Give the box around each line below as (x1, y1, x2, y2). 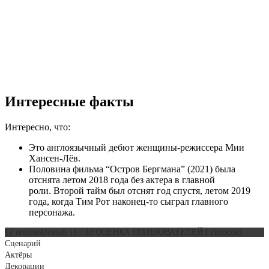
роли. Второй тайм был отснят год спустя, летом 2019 (29, 186, 250, 196)
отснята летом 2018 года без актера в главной (29, 175, 215, 186)
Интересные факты (5, 94, 134, 110)
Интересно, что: (5, 122, 70, 133)
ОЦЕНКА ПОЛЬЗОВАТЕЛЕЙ (95, 228, 203, 237)
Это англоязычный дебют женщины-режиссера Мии (29, 142, 244, 153)
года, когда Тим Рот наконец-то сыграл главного (29, 196, 228, 207)
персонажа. (29, 207, 75, 218)
